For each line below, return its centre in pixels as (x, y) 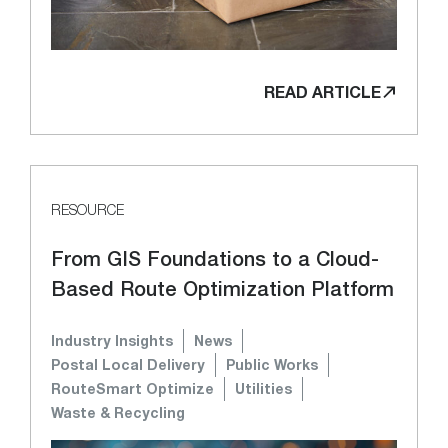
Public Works (272, 364)
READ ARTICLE (322, 91)
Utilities (263, 388)
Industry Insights (112, 340)
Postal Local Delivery (128, 364)
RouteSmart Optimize (132, 388)
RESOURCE (87, 209)
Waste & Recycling (118, 412)
